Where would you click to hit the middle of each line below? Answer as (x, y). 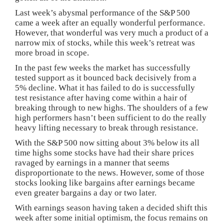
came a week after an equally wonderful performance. (110, 22)
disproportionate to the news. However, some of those (110, 172)
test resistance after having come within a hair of (101, 97)
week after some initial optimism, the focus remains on (111, 217)
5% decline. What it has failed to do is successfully (105, 87)
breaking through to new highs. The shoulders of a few (111, 107)
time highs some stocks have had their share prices (104, 152)
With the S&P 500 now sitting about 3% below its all (107, 142)
